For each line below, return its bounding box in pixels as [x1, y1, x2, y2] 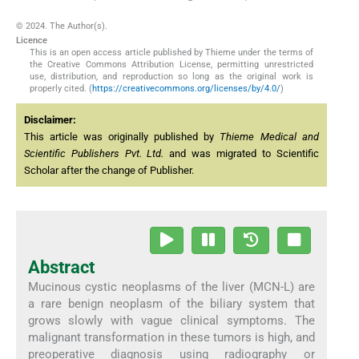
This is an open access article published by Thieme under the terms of [29, 47, 314, 58]
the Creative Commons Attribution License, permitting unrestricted [29, 59, 314, 71]
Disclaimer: [24, 114, 76, 127]
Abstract [27, 256, 95, 277]
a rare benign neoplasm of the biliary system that [27, 296, 316, 311]
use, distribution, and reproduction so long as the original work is [29, 71, 314, 83]
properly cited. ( [29, 83, 92, 95]
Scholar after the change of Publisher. [24, 164, 194, 177]
